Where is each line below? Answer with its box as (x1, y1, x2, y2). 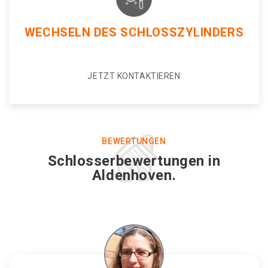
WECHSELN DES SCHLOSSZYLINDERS (24, 25, 244, 39)
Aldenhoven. (92, 167, 176, 184)
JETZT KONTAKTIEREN (87, 71, 181, 81)
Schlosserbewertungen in (47, 153, 221, 169)
